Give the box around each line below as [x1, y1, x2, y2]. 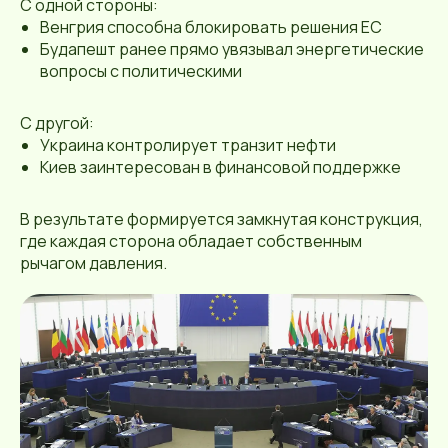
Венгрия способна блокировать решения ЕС [40, 16, 382, 38]
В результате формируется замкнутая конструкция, [20, 208, 423, 230]
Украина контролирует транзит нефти [40, 134, 336, 156]
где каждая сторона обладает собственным [20, 230, 362, 252]
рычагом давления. [20, 252, 167, 274]
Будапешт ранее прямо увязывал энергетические [40, 38, 424, 60]
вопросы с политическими [40, 60, 242, 82]
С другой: [20, 112, 94, 134]
